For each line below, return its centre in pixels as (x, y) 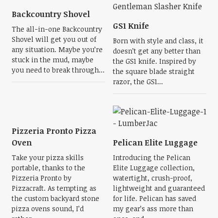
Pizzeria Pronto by (41, 178)
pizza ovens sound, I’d (47, 209)
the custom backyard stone (55, 198)
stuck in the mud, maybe (52, 60)
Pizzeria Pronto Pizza (54, 131)
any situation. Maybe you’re (57, 49)
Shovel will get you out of (54, 39)
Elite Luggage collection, (154, 168)
